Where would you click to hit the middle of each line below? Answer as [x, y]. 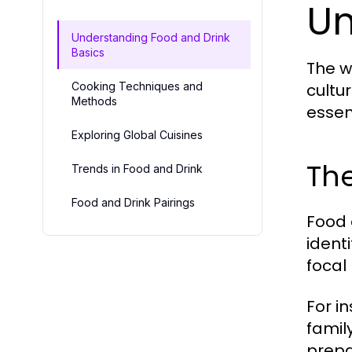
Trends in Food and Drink [137, 169]
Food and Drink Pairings [133, 203]
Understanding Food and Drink [151, 38]
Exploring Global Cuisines [137, 135]
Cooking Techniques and [137, 86]
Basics [88, 53]
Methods [94, 101]
